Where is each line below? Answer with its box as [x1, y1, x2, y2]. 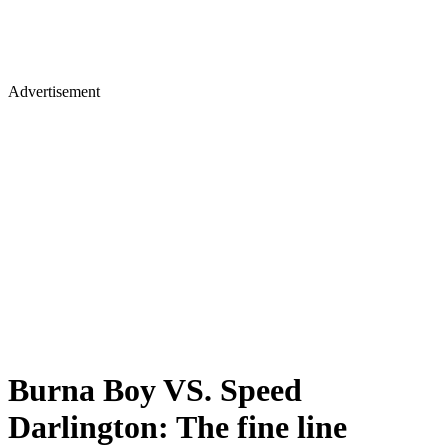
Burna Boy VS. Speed [8, 372, 302, 409]
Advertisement [8, 83, 100, 100]
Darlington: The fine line [8, 409, 347, 446]
